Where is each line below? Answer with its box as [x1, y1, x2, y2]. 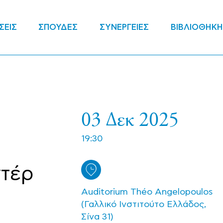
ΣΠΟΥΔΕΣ [38, 22, 78, 32]
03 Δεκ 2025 [81, 105, 179, 131]
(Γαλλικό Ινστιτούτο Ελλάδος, [81, 199, 206, 210]
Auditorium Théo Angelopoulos [81, 187, 213, 197]
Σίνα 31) [81, 212, 113, 222]
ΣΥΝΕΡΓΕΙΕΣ [100, 22, 149, 32]
